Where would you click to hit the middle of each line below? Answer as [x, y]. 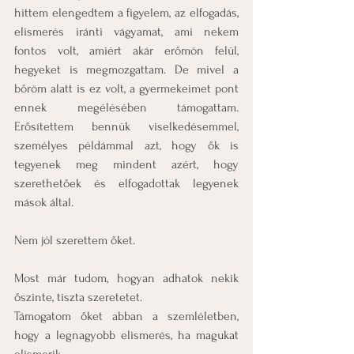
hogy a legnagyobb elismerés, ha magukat [126, 335]
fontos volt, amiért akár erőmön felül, [126, 51]
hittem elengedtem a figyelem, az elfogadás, [126, 13]
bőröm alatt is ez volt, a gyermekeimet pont [126, 88]
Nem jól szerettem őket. [75, 240]
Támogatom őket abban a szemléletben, [126, 316]
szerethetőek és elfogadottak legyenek [126, 183]
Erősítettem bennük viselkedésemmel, [126, 126]
